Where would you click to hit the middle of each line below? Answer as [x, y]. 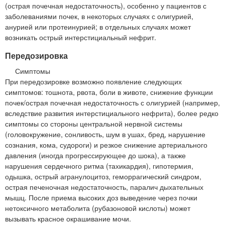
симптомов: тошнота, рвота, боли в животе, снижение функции [109, 92]
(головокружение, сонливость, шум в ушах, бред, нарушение [105, 134]
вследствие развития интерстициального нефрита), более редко [112, 113]
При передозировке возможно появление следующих [93, 81]
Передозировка [36, 55]
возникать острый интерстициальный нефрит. [81, 37]
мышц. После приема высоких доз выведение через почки [101, 197]
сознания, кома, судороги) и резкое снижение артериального [106, 144]
